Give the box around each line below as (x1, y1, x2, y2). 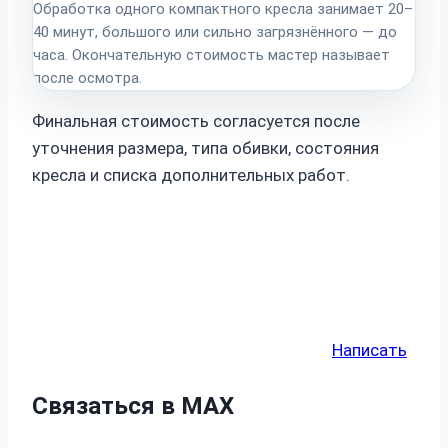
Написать (332, 339, 407, 360)
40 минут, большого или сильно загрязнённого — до (33, 22, 397, 41)
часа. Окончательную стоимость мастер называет (33, 45, 390, 64)
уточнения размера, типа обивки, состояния (32, 137, 379, 158)
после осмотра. (33, 68, 142, 87)
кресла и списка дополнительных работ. (32, 164, 350, 185)
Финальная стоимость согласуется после (32, 110, 360, 131)
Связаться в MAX (32, 391, 234, 420)
